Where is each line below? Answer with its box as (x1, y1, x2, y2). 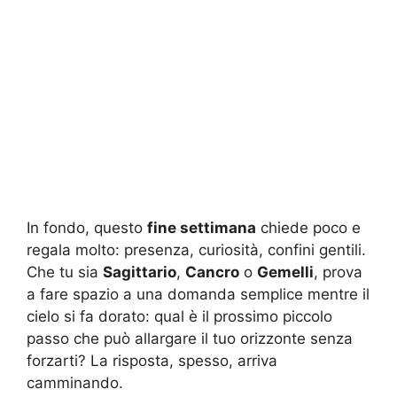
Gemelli (257, 262, 314, 281)
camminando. (27, 373, 123, 392)
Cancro (185, 262, 239, 281)
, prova (314, 262, 362, 281)
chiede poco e (256, 218, 361, 237)
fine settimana (147, 218, 256, 237)
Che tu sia (27, 262, 103, 281)
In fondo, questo (27, 218, 147, 237)
